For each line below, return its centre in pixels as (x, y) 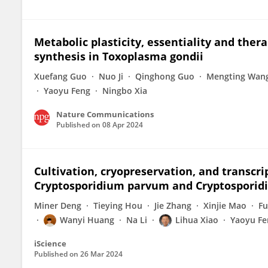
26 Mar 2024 (101, 254)
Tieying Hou (118, 205)
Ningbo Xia (125, 91)
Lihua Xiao (197, 220)
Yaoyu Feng (67, 91)
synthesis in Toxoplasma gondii (119, 56)
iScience (50, 243)
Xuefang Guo (60, 76)
